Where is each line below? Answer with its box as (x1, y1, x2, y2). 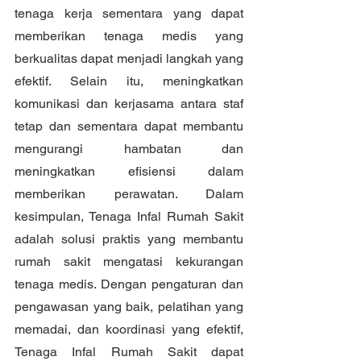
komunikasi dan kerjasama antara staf (15, 95, 243, 111)
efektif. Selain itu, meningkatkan (15, 73, 243, 89)
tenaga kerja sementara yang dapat (15, 5, 243, 21)
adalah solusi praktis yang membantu (15, 230, 243, 247)
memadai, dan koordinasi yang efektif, (15, 321, 243, 337)
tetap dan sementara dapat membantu (15, 118, 243, 134)
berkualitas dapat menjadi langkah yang (15, 50, 243, 66)
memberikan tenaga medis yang (15, 27, 243, 44)
